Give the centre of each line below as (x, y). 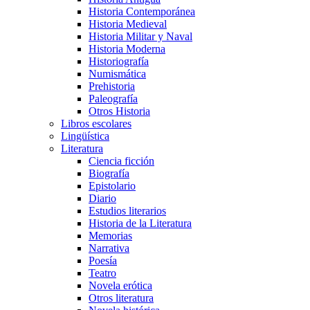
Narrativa (109, 248)
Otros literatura (121, 298)
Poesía (103, 261)
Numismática (117, 74)
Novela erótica (120, 285)
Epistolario (112, 186)
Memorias (110, 236)
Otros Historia (119, 111)
